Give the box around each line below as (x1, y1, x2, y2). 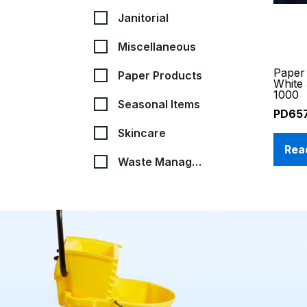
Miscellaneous (118, 39, 196, 53)
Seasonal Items (118, 97, 200, 111)
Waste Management (192, 154, 201, 169)
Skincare (118, 125, 166, 140)
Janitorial (118, 10, 169, 25)
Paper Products (118, 68, 202, 82)
